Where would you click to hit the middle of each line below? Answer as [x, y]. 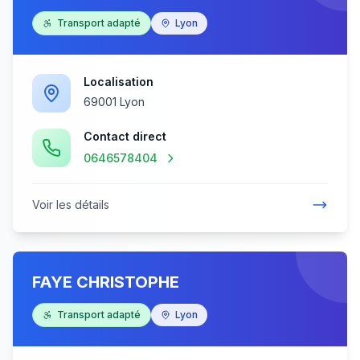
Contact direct [125, 136]
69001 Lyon [114, 102]
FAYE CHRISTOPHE [106, 282]
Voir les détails [71, 205]
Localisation [119, 82]
